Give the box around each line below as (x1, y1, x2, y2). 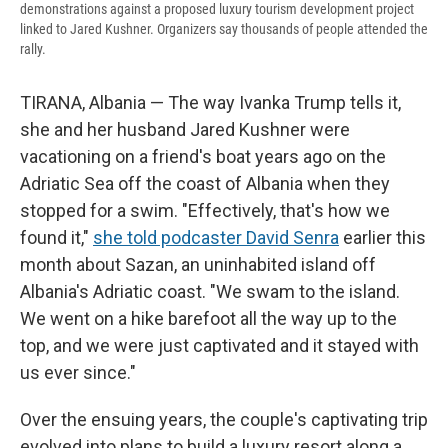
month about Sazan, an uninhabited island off (20, 254, 376, 276)
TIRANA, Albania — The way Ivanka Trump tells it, (20, 92, 401, 114)
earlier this (339, 227, 426, 249)
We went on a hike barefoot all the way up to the (20, 308, 397, 330)
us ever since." (20, 362, 136, 384)
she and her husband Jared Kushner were (20, 119, 350, 141)
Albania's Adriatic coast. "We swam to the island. (20, 281, 400, 303)
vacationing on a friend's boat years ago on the (20, 146, 386, 168)
